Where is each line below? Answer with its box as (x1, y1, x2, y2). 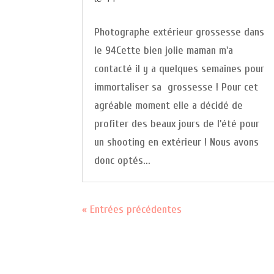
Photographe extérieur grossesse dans (94, 25, 265, 39)
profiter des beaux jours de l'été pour (94, 117, 260, 130)
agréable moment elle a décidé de (94, 98, 243, 112)
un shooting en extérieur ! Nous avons (94, 135, 259, 149)
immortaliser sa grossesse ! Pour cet (94, 80, 259, 94)
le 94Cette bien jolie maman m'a (94, 43, 234, 57)
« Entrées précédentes (82, 202, 182, 216)
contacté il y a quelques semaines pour (94, 62, 265, 75)
